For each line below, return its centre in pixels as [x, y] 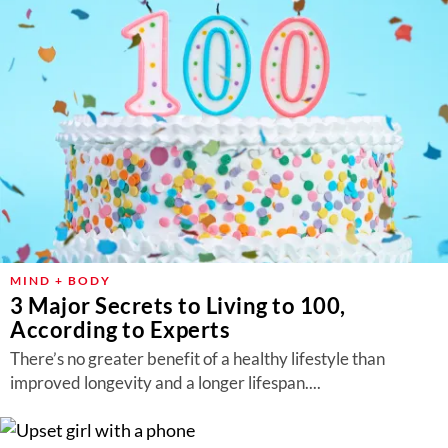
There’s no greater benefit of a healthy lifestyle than [197, 358]
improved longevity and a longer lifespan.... [165, 382]
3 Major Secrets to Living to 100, [178, 305]
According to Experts [120, 329]
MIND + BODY [60, 280]
